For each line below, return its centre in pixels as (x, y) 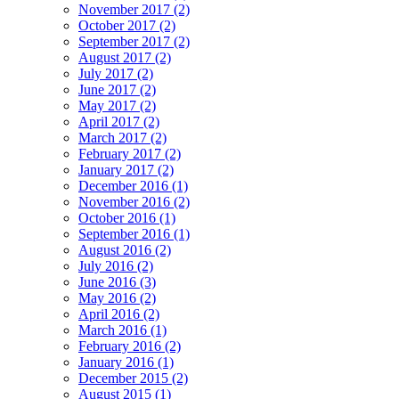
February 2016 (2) (130, 346)
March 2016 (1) (122, 330)
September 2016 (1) (134, 234)
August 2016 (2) (125, 250)
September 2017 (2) (134, 42)
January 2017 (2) (126, 170)
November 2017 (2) (134, 10)
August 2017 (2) (125, 58)
